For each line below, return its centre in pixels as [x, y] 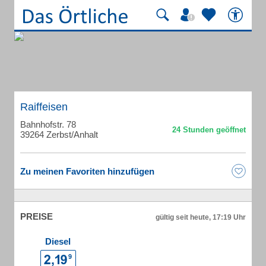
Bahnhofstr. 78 [48, 124]
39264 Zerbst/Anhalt [59, 134]
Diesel [58, 241]
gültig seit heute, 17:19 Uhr [201, 217]
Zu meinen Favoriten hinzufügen [87, 171]
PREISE [37, 216]
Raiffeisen [44, 107]
